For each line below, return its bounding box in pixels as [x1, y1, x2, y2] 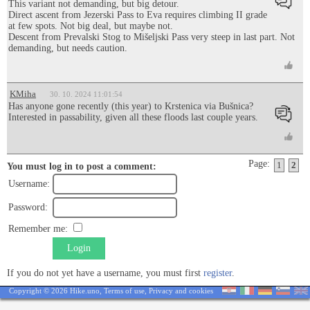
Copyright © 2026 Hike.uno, [9, 286, 104, 295]
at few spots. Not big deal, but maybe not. [8, 21, 173, 31]
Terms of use [104, 286, 145, 295]
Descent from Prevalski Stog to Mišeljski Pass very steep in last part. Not [8, 32, 295, 42]
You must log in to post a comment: [7, 161, 156, 172]
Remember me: [8, 224, 68, 234]
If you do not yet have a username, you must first [7, 268, 203, 278]
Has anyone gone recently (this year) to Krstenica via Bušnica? [8, 101, 253, 111]
